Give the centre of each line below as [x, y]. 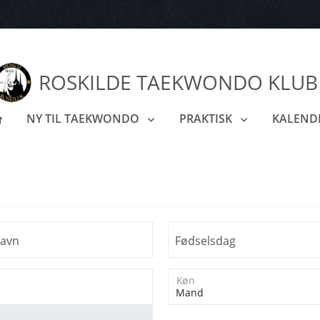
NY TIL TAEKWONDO [84, 119]
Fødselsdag [205, 241]
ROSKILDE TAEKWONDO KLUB [178, 82]
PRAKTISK [207, 119]
